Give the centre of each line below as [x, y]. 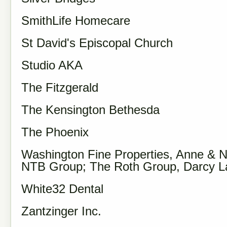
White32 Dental [62, 189]
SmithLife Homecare [76, 21]
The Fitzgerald [60, 87]
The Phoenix [55, 132]
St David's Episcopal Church [97, 43]
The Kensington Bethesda [90, 110]
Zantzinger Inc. [61, 211]
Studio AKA [52, 65]
